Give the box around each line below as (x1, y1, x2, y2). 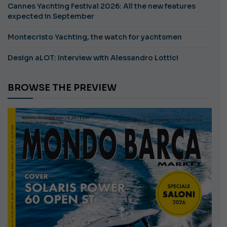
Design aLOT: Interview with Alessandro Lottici (8, 53, 178, 63)
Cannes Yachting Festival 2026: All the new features (8, 2, 196, 11)
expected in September (8, 12, 94, 21)
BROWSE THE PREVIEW (14, 82, 117, 94)
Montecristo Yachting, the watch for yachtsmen (8, 32, 182, 42)
